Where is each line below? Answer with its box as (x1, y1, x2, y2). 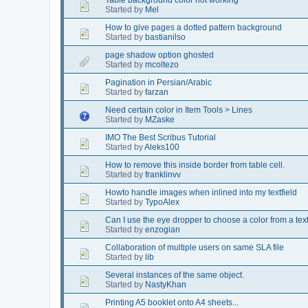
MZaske (145, 114, 175, 124)
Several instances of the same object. (105, 269, 244, 280)
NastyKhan (145, 279, 186, 289)
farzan (145, 87, 168, 97)
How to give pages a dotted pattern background (105, 22, 282, 32)
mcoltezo (145, 59, 179, 69)
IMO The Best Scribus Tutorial (105, 132, 216, 142)
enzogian (145, 224, 180, 234)
